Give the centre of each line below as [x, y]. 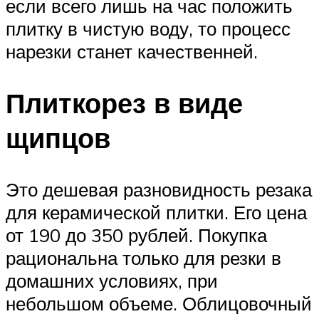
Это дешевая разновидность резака [159, 189]
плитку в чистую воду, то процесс [148, 29]
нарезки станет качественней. [132, 52]
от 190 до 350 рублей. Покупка [136, 235]
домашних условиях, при [112, 280]
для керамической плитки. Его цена [156, 212]
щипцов [58, 137]
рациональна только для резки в [143, 257]
